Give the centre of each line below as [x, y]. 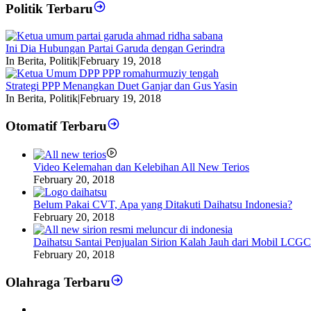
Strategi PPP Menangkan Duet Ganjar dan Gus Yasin [121, 85]
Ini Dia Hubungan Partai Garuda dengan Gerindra [115, 48]
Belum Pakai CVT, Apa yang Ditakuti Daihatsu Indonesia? [163, 204]
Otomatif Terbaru [56, 126]
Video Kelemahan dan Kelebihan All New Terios [141, 167]
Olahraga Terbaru [58, 283]
